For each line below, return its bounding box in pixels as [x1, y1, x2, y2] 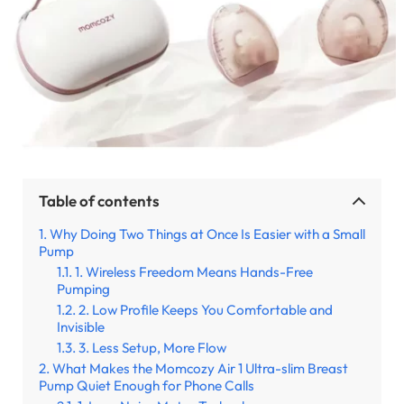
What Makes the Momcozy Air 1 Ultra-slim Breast [52, 359, 348, 377]
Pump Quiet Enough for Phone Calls [39, 376, 254, 394]
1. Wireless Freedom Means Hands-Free [75, 262, 313, 280]
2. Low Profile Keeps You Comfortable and [78, 300, 333, 318]
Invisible [57, 317, 105, 335]
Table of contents [39, 190, 160, 210]
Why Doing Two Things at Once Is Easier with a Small [50, 225, 365, 243]
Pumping [57, 280, 110, 298]
